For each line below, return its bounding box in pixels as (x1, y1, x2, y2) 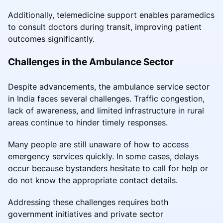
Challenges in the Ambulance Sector (8, 55, 174, 68)
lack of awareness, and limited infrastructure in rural (8, 105, 204, 115)
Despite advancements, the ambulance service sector (8, 81, 210, 92)
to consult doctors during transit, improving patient (8, 21, 202, 32)
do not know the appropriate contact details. (8, 175, 178, 185)
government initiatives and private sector (8, 209, 163, 219)
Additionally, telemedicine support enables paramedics (8, 9, 215, 20)
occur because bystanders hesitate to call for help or (8, 163, 208, 173)
